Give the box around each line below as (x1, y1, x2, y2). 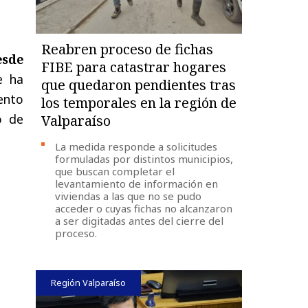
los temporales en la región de (41, 93, 237, 112)
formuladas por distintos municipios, (55, 151, 234, 166)
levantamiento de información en (55, 176, 219, 190)
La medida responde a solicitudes (55, 139, 218, 153)
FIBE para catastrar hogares (41, 57, 227, 76)
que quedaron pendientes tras (41, 75, 236, 94)
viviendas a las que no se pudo (55, 188, 202, 203)
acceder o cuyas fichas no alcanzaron (55, 201, 233, 215)
